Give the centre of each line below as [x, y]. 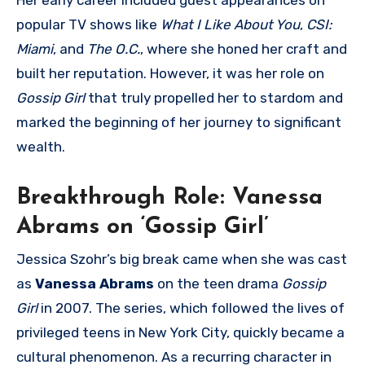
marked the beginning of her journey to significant [179, 122]
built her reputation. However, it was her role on [170, 73]
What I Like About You [230, 24]
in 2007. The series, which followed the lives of [191, 308]
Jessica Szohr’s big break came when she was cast [182, 259]
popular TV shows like [88, 24]
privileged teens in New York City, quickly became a [180, 332]
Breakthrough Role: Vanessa [169, 198]
